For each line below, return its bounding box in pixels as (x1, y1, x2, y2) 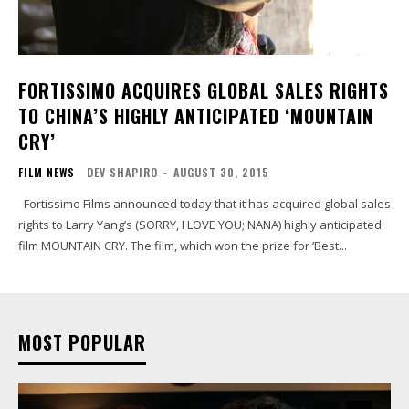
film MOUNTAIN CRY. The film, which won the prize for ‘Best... (18, 237, 347, 255)
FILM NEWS (18, 164, 75, 181)
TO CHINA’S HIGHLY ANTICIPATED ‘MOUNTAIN (18, 102, 373, 131)
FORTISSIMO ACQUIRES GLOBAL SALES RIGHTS (18, 77, 389, 105)
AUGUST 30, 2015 (173, 164, 269, 181)
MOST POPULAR (18, 329, 146, 357)
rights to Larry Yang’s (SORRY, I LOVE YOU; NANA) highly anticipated (18, 216, 382, 234)
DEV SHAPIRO (87, 164, 158, 181)
